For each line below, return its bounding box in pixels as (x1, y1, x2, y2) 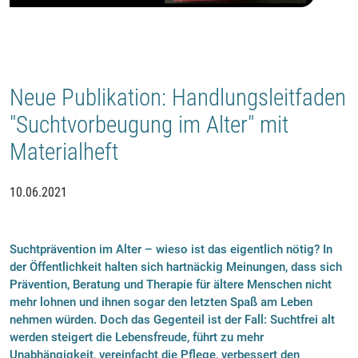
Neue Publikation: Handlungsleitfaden (10, 83, 346, 111)
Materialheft (10, 137, 118, 165)
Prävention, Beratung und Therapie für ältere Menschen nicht (10, 277, 332, 292)
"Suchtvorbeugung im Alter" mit (10, 110, 288, 138)
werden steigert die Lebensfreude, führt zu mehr (10, 330, 264, 345)
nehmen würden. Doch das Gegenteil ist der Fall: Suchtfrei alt (10, 312, 335, 328)
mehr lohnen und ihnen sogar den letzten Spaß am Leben (10, 295, 312, 310)
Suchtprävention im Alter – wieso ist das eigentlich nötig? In (10, 242, 332, 257)
